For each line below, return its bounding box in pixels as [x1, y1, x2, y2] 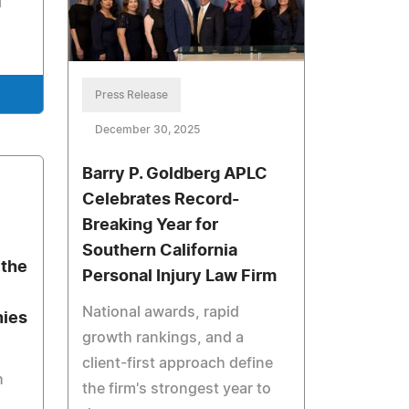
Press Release [95, 89, 169, 100]
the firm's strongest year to [82, 381, 272, 396]
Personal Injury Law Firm [82, 267, 278, 285]
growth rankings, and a [82, 330, 245, 345]
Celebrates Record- [82, 191, 240, 208]
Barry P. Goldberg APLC [82, 165, 268, 183]
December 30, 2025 [95, 123, 201, 135]
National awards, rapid [82, 304, 240, 320]
